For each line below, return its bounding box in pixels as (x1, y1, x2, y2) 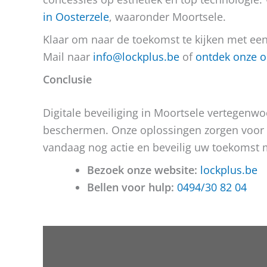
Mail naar (43, 49, 93, 64)
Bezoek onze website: (87, 163, 197, 177)
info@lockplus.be (93, 49, 179, 64)
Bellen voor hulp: (87, 180, 174, 194)
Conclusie (43, 72, 92, 86)
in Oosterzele (43, 10, 109, 24)
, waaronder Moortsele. (109, 10, 226, 24)
